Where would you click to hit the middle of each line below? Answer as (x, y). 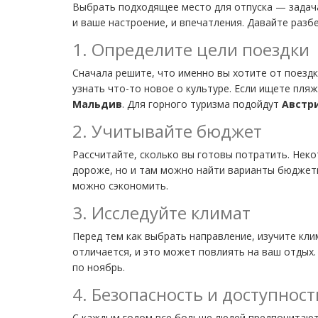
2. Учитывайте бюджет (167, 131)
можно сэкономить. (120, 185)
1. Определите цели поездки (191, 49)
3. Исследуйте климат (161, 212)
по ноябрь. (99, 267)
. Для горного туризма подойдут (202, 104)
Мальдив (97, 104)
